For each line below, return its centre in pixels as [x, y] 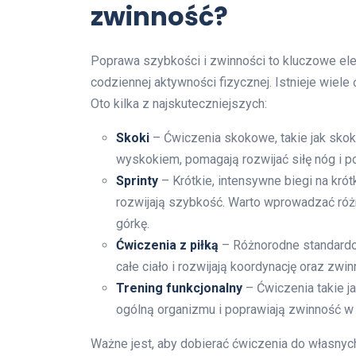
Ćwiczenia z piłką [167, 246]
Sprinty [137, 181]
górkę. [133, 224]
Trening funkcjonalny [179, 288]
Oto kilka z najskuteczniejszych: [179, 104]
